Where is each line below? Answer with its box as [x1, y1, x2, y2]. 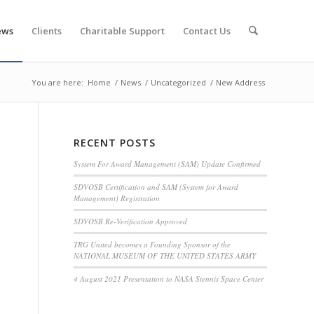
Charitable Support [79, 25, 165, 37]
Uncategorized [151, 77, 206, 88]
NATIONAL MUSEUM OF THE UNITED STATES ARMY [74, 250, 257, 261]
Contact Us [182, 25, 231, 37]
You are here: [32, 77, 83, 88]
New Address [216, 77, 265, 88]
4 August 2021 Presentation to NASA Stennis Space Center [74, 273, 264, 284]
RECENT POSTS [74, 136, 156, 149]
